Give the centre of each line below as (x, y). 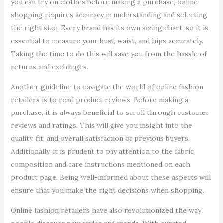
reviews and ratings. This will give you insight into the (101, 125)
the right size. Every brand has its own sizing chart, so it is (109, 28)
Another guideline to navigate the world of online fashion (107, 87)
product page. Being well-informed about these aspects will (111, 177)
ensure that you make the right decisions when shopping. (107, 190)
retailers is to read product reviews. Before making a (99, 100)
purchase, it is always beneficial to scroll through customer (110, 112)
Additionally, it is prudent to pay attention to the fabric (102, 151)
